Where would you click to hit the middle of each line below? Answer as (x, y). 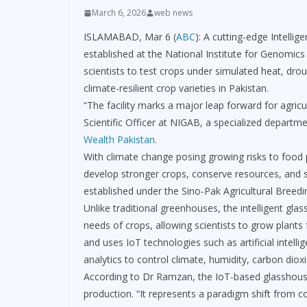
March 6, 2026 (119, 13)
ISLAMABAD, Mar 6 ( (130, 37)
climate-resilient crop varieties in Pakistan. (176, 88)
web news (173, 13)
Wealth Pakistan (119, 140)
